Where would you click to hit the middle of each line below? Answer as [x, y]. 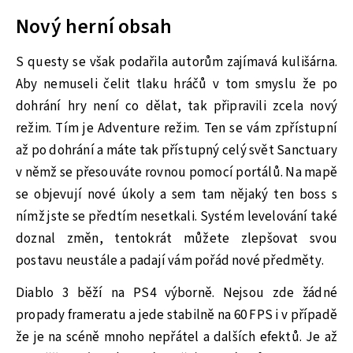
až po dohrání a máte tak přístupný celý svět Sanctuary [176, 150]
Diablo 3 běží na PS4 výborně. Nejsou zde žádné [176, 293]
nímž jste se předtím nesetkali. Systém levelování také [176, 216]
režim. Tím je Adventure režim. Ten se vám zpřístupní [176, 128]
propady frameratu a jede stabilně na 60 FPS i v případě [176, 315]
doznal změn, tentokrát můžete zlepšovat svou [176, 238]
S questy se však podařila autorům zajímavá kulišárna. [176, 62]
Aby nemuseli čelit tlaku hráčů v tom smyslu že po [176, 84]
